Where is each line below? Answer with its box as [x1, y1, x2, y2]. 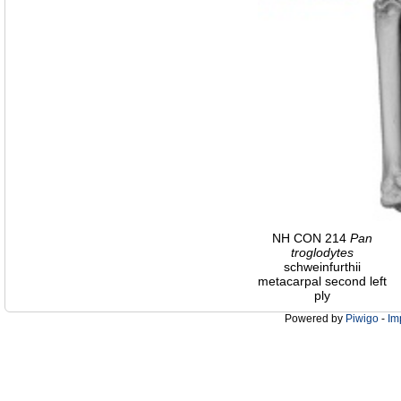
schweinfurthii [284, 260, 361, 275]
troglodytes [291, 245, 354, 260]
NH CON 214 [272, 231, 350, 246]
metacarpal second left [258, 274, 387, 289]
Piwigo [346, 312, 379, 326]
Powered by [285, 312, 346, 326]
